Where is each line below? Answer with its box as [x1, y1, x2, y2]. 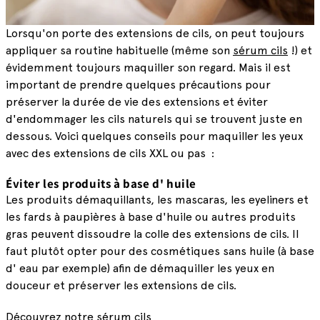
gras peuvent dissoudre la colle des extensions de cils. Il [6, 229, 299, 241]
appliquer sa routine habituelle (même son [6, 44, 233, 56]
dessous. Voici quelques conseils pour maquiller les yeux [6, 130, 303, 142]
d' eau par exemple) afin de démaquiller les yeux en [6, 263, 274, 275]
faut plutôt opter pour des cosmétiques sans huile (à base [6, 246, 314, 258]
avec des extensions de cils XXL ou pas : [6, 147, 214, 159]
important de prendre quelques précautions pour [6, 79, 271, 91]
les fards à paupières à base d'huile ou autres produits [6, 211, 296, 224]
